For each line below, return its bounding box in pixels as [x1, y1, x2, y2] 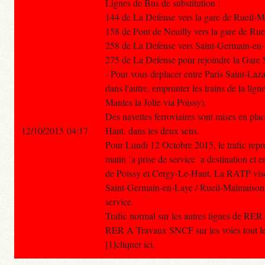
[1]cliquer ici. [105, 238, 155, 251]
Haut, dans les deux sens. [105, 124, 199, 137]
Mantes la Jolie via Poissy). [105, 96, 206, 109]
